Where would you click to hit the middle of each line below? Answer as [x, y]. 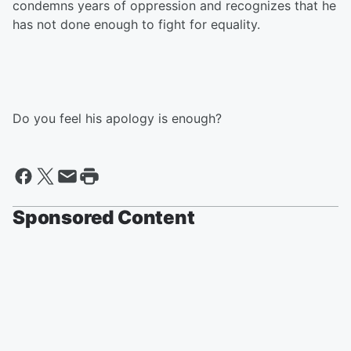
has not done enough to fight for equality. [138, 24]
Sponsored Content [104, 217]
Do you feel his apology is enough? [119, 118]
